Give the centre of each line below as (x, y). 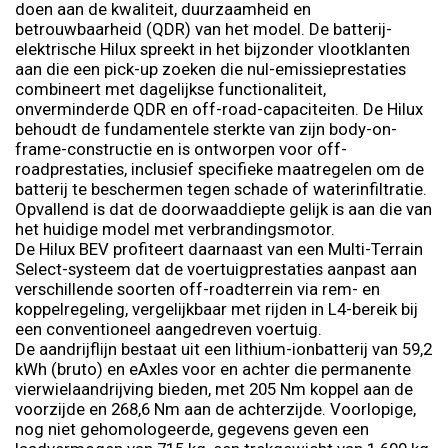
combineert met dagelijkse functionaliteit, (170, 88)
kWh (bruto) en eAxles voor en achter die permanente (213, 368)
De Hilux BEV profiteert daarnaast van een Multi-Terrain (219, 248)
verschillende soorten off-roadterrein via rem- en (197, 288)
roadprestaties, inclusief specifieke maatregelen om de (219, 168)
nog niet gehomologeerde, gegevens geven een (192, 428)
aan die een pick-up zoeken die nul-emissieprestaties (210, 68)
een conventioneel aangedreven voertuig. (168, 328)
